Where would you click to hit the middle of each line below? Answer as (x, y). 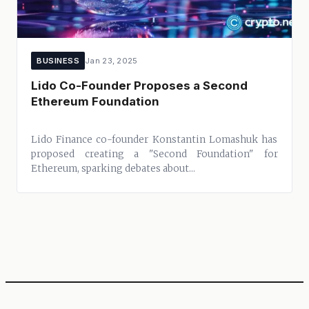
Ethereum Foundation (95, 101)
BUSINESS (58, 60)
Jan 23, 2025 (111, 60)
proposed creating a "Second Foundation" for (154, 154)
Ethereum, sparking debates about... (113, 168)
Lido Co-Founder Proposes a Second (139, 86)
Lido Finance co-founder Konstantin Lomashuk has (154, 139)
